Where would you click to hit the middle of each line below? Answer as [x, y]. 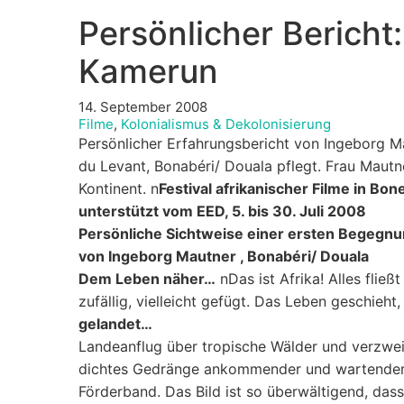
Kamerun [148, 71]
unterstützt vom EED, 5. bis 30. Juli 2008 [222, 211]
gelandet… [115, 324]
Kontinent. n [119, 189]
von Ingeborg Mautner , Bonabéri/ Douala [224, 257]
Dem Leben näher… [147, 279]
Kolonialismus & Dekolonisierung [226, 124]
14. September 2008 [143, 107]
